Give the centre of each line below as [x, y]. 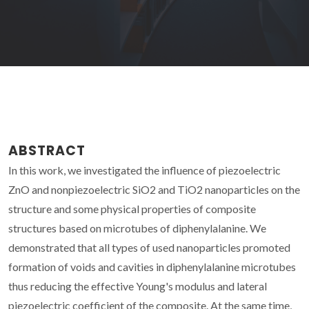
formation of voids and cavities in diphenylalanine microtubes [152, 266]
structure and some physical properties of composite [132, 208]
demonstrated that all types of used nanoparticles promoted [149, 247]
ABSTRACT [47, 150]
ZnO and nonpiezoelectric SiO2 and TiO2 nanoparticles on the [154, 189]
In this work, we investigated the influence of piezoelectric [144, 170]
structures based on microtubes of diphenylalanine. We [137, 228]
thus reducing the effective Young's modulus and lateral [138, 286]
